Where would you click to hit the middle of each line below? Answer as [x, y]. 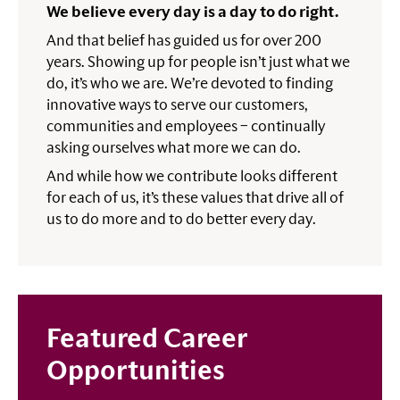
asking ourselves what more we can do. [174, 148]
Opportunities [136, 371]
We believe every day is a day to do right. [192, 12]
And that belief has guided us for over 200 [184, 41]
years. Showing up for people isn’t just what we [198, 62]
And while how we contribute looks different [192, 176]
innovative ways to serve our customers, [177, 105]
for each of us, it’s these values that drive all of [195, 198]
